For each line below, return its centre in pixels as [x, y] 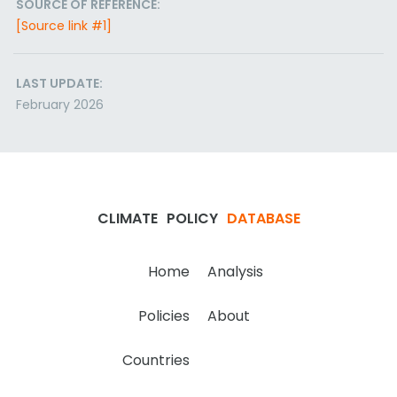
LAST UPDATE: [59, 83]
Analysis [235, 272]
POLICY [192, 218]
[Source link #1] [64, 26]
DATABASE [263, 218]
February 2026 [60, 105]
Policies [164, 316]
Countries [156, 360]
